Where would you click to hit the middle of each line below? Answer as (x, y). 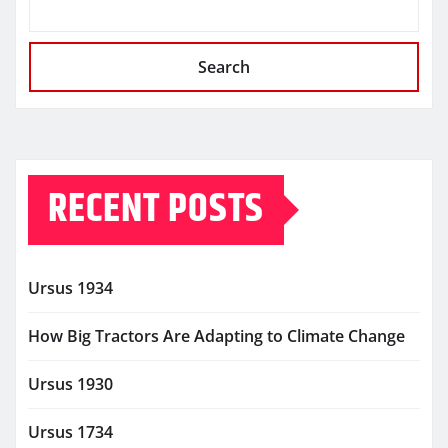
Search (224, 67)
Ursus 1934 (70, 288)
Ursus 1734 (70, 432)
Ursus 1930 (70, 384)
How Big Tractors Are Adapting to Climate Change (216, 336)
